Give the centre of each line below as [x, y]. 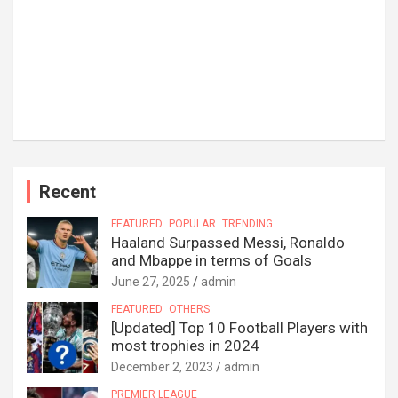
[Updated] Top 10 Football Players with [239, 328]
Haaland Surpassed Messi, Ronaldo [228, 243]
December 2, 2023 [162, 367]
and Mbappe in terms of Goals [211, 261]
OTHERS [189, 310]
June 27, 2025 [151, 282]
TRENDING [247, 224]
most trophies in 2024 [185, 346]
